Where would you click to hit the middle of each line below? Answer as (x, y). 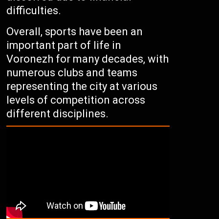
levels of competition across (76, 100)
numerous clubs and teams (72, 72)
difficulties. (34, 10)
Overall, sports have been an (75, 31)
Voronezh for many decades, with (88, 59)
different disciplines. (58, 113)
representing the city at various (82, 86)
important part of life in (64, 45)
